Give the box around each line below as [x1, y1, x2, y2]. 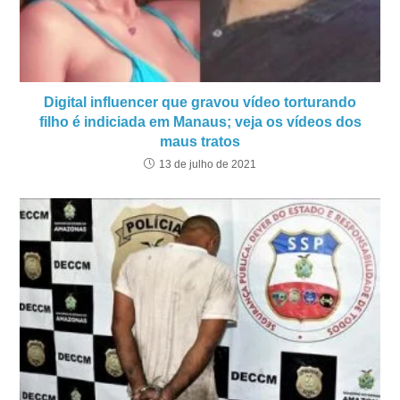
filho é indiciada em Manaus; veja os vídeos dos [38, 113, 362, 129]
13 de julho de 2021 [159, 157, 256, 171]
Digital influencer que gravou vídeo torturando [44, 94, 356, 110]
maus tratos [160, 133, 240, 149]
